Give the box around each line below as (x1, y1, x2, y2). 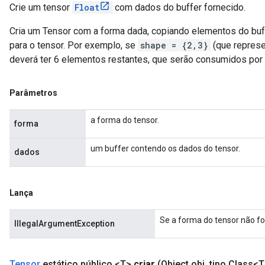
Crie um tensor (9, 2, 72, 13)
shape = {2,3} (140, 40, 208, 51)
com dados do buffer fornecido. (112, 2, 245, 13)
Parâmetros (9, 88, 57, 98)
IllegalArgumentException (14, 219, 115, 228)
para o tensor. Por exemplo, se (9, 40, 138, 51)
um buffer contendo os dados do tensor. (91, 144, 240, 153)
